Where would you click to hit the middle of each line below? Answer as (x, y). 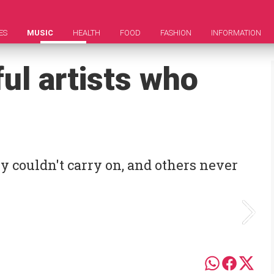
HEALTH (87, 33)
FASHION (176, 33)
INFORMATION (236, 33)
